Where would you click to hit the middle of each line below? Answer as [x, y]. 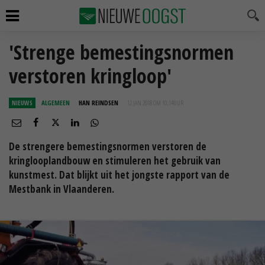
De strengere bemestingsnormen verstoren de [108, 146]
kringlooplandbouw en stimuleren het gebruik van [115, 161]
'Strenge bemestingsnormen [121, 52]
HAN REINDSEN [98, 103]
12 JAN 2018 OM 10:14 [150, 103]
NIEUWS [22, 103]
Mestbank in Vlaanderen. [62, 189]
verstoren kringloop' [90, 76]
